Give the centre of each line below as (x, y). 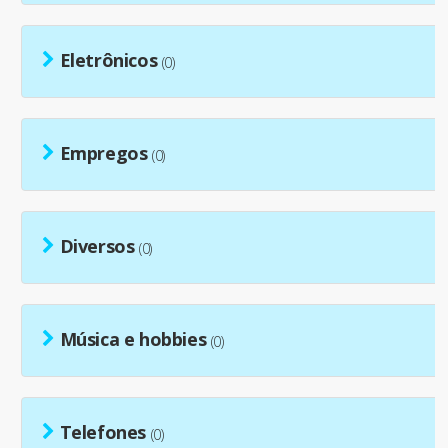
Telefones (103, 432)
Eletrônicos (108, 60)
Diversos (97, 246)
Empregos (103, 153)
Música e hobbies (133, 339)
